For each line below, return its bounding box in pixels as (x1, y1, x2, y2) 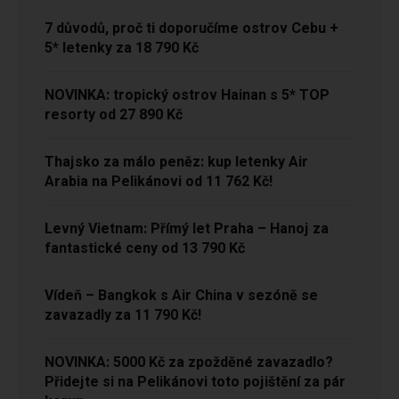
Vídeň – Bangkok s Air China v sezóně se (45, 285, 318, 307)
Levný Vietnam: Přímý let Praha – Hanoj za (45, 218, 329, 240)
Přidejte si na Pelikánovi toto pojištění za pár (45, 371, 346, 394)
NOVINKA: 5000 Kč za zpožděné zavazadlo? (45, 352, 333, 374)
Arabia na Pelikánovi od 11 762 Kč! (45, 171, 273, 193)
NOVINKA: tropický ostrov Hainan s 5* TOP (45, 85, 330, 107)
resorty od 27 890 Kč (45, 104, 183, 126)
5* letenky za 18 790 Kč (45, 37, 199, 60)
